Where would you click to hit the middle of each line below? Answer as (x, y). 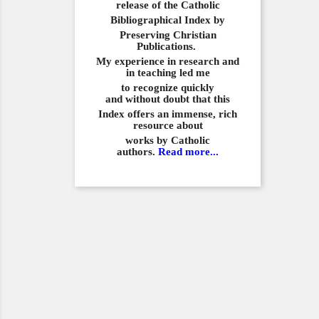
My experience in (137, 61)
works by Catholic (168, 140)
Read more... (188, 152)
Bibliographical (147, 20)
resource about (168, 125)
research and (209, 61)
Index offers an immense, (158, 114)
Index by (205, 20)
